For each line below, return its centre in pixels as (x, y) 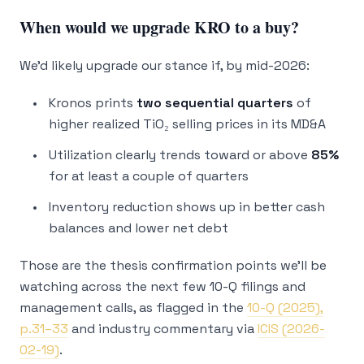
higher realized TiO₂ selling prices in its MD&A (187, 124)
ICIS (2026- (291, 329)
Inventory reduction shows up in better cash (187, 207)
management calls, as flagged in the (133, 308)
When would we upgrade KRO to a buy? (159, 27)
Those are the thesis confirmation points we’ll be (173, 265)
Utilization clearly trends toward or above (180, 155)
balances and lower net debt (139, 228)
